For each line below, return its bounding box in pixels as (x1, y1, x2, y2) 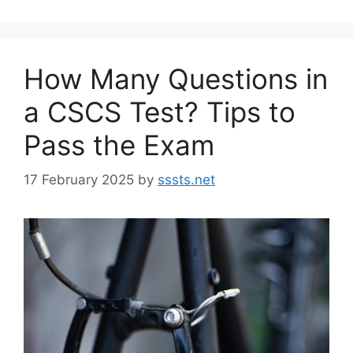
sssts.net (158, 172, 215, 188)
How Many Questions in (24, 61, 328, 95)
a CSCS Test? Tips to (24, 95, 295, 128)
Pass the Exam (24, 128, 214, 162)
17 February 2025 (24, 172, 134, 188)
